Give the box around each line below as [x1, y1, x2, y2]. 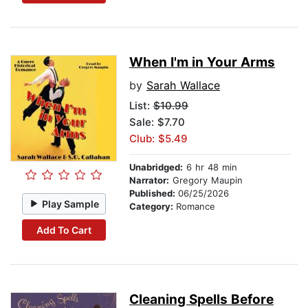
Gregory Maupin [169, 175, 243, 186]
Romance [176, 201, 215, 212]
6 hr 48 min [183, 162, 237, 173]
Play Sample [42, 197, 100, 210]
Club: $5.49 [129, 132, 188, 146]
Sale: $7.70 [129, 115, 185, 129]
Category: [129, 201, 176, 212]
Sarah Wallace [146, 78, 220, 93]
